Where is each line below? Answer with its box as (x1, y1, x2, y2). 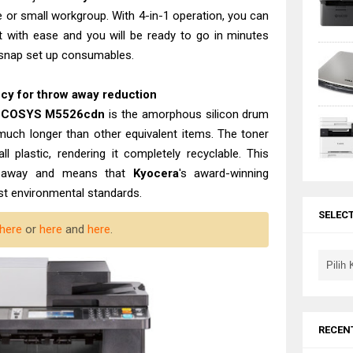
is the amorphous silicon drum (105, 107, 269, 121)
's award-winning (178, 166, 269, 180)
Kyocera (132, 166, 179, 180)
